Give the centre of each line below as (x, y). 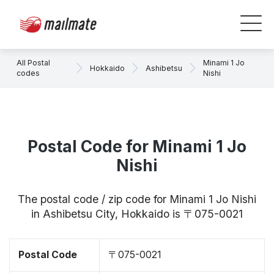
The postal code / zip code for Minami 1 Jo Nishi (137, 199)
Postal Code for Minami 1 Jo (137, 146)
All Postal (33, 63)
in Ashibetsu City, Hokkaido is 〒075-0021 (137, 214)
